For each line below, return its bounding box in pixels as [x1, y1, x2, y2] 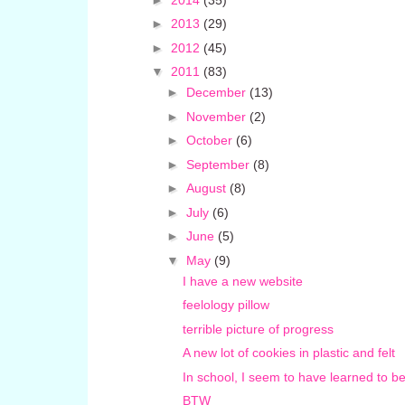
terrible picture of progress [182, 321, 334, 336]
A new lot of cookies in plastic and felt [182, 345, 395, 361]
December [185, 85, 250, 100]
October [185, 133, 236, 148]
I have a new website [182, 273, 303, 288]
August [185, 181, 230, 196]
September [185, 156, 253, 172]
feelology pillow [182, 297, 269, 313]
